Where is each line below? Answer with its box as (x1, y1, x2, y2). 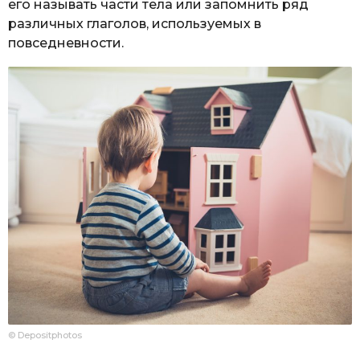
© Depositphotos (8, 329, 82, 341)
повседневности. (8, 35, 124, 51)
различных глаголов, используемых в (8, 16, 261, 32)
